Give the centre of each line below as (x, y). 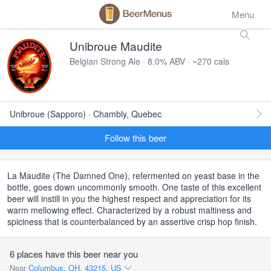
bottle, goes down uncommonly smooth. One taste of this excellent (134, 187)
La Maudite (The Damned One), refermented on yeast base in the (133, 175)
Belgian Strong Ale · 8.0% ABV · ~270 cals (149, 61)
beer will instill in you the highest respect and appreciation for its (129, 198)
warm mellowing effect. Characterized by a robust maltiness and (129, 210)
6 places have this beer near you (74, 254)
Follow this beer (135, 138)
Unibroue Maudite (116, 46)
